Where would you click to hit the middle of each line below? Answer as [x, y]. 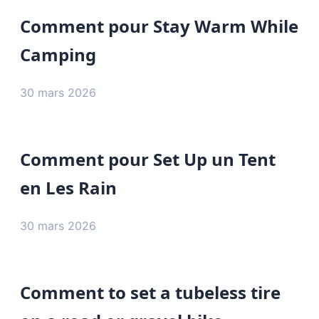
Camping [58, 55]
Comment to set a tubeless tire [150, 292]
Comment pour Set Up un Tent [148, 159]
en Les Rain [68, 187]
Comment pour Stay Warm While [159, 26]
